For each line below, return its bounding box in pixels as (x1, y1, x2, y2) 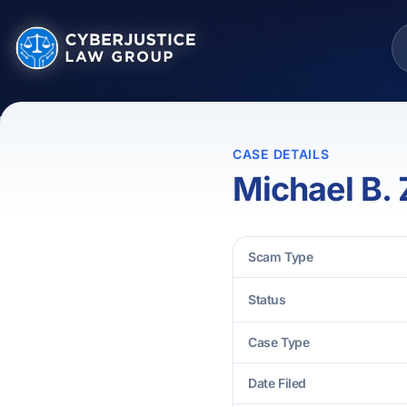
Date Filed (248, 375, 306, 391)
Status (248, 292, 286, 307)
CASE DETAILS (233, 146, 330, 162)
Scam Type (248, 249, 313, 264)
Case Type (248, 334, 310, 350)
